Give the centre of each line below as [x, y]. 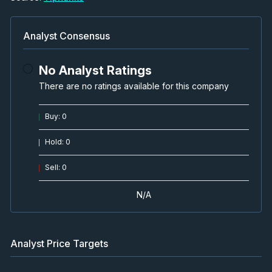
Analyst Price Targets [59, 243]
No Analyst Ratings [95, 70]
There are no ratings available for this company [134, 86]
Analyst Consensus [66, 36]
